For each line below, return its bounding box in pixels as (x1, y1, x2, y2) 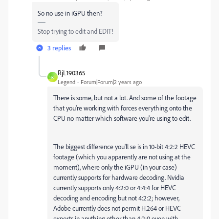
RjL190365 (58, 68, 86, 77)
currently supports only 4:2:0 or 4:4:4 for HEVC (53, 183, 176, 192)
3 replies (47, 44, 71, 52)
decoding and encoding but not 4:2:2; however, (53, 194, 179, 202)
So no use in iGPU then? (38, 9, 103, 17)
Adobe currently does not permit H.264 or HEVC (53, 204, 181, 212)
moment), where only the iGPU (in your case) (53, 163, 177, 171)
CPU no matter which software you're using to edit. (53, 114, 191, 122)
